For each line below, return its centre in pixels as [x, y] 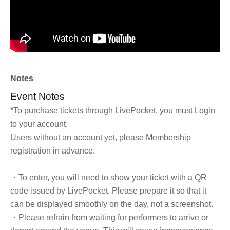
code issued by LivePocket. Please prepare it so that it [108, 190]
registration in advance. [53, 150]
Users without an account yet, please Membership [101, 137]
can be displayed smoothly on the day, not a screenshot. [112, 204]
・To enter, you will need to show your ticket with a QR [109, 177]
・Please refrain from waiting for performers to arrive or [109, 217]
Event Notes [37, 96]
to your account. [39, 124]
